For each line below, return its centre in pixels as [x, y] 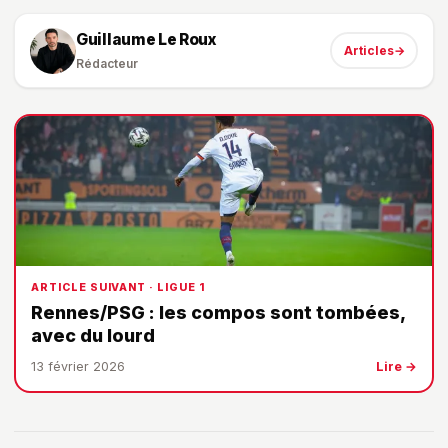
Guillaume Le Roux [146, 40]
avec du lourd [93, 336]
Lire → [396, 367]
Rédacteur [107, 64]
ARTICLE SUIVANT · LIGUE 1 [118, 288]
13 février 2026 [78, 367]
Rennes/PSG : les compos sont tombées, [218, 313]
